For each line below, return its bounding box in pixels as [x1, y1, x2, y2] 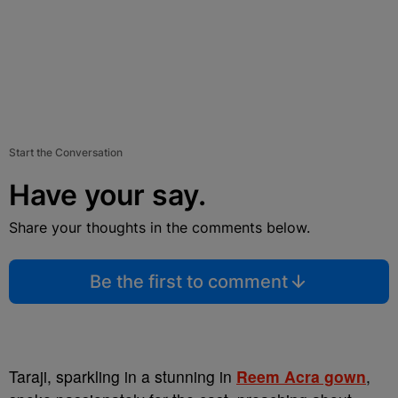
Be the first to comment [89, 271, 288, 292]
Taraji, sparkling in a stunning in [9, 365, 236, 387]
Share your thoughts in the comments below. [9, 219, 310, 236]
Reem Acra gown [236, 365, 366, 387]
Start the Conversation [9, 146, 123, 159]
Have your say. [9, 178, 206, 212]
